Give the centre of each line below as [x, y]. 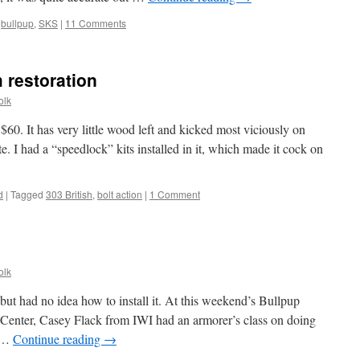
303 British [69, 194]
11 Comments [96, 23]
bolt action [120, 194]
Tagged [27, 194]
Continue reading [58, 339]
